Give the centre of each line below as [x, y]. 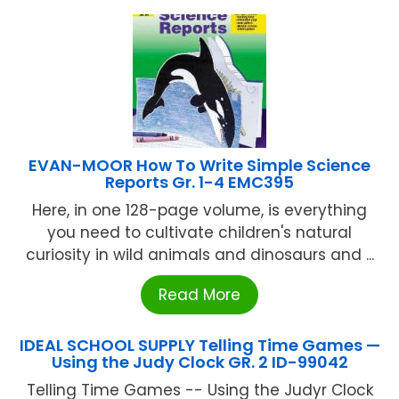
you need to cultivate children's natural [199, 232]
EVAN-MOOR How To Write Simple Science [199, 165]
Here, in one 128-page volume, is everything [199, 210]
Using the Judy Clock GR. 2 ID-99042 [199, 362]
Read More [199, 294]
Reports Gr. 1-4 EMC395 [199, 182]
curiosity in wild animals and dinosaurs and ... [199, 254]
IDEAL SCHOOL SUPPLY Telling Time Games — [199, 345]
